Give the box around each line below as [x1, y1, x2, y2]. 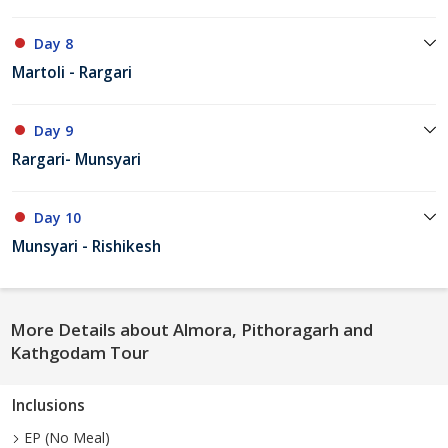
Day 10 [34, 208, 81, 228]
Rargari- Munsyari [12, 149, 141, 171]
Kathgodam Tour [10, 341, 149, 365]
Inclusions [12, 395, 85, 417]
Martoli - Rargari [12, 62, 132, 84]
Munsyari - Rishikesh [12, 236, 161, 258]
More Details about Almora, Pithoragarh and [10, 318, 373, 342]
